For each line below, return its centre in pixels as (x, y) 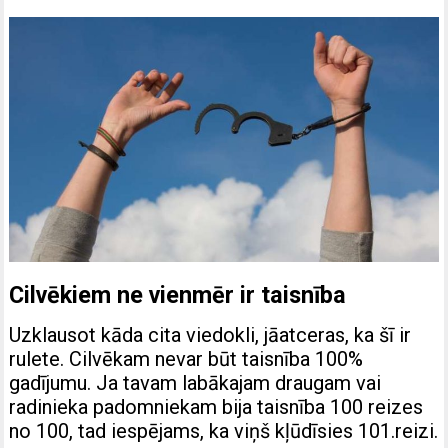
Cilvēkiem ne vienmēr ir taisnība (178, 294)
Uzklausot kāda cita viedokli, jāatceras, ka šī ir (210, 334)
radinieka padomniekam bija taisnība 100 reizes (216, 406)
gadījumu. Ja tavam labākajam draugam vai (195, 382)
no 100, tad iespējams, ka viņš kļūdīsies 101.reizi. (224, 430)
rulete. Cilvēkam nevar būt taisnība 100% (186, 358)
